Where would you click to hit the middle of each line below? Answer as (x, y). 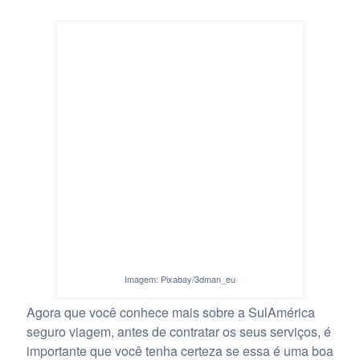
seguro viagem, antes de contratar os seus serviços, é (178, 331)
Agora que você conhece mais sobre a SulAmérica (170, 312)
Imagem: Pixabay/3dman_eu (180, 278)
